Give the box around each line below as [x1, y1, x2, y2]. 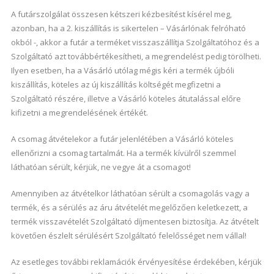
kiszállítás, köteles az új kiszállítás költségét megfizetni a [10, 79, 221, 90]
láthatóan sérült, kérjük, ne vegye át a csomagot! [10, 161, 191, 172]
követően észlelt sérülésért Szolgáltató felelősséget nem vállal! [10, 230, 246, 241]
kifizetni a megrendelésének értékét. [10, 107, 148, 118]
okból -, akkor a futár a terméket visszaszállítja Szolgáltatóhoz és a [10, 37, 259, 48]
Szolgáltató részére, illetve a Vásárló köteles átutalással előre [10, 93, 241, 104]
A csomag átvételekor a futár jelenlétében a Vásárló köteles [10, 133, 234, 144]
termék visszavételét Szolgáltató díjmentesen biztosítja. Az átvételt [10, 216, 259, 227]
